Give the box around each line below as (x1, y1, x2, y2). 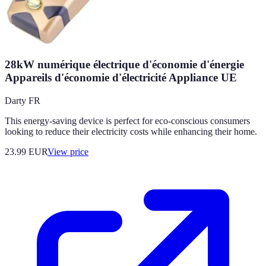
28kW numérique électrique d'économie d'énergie (5, 58, 244, 71)
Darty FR (5, 95, 40, 106)
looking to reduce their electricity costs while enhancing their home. (5, 126, 257, 137)
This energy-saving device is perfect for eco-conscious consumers (5, 115, 250, 126)
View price (47, 146, 88, 157)
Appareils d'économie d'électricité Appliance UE (5, 71, 237, 84)
